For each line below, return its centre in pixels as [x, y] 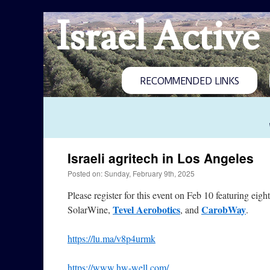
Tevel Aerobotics [146, 209]
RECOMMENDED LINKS [190, 81]
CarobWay [224, 209]
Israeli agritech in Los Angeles [161, 158]
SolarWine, [90, 209]
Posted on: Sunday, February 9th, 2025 [131, 173]
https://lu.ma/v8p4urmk [111, 238]
